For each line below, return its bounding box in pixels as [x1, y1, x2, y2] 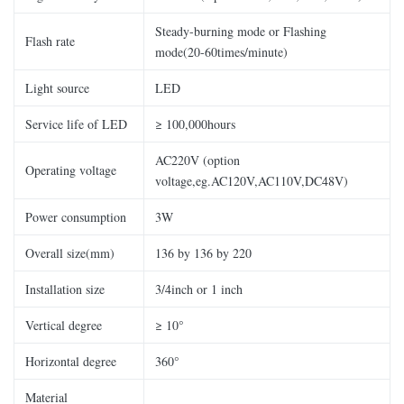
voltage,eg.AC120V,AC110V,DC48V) [155, 172, 348, 189]
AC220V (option [155, 151, 240, 169]
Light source [25, 79, 89, 96]
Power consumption [25, 208, 126, 225]
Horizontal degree [25, 353, 116, 370]
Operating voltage [25, 161, 116, 179]
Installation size [25, 280, 105, 298]
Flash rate [25, 32, 75, 50]
